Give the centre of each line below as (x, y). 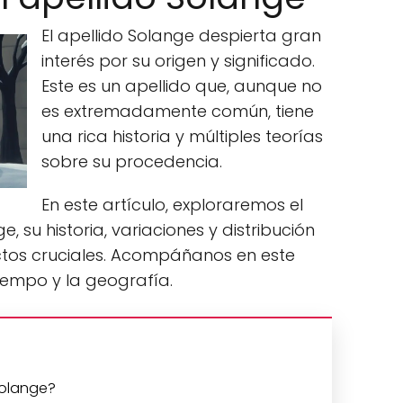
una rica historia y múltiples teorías (182, 136)
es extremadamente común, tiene (178, 111)
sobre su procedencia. (132, 161)
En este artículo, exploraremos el (172, 205)
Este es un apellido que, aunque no (182, 86)
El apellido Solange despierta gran (181, 36)
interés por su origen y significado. (178, 61)
